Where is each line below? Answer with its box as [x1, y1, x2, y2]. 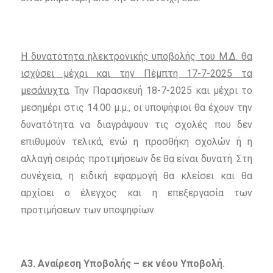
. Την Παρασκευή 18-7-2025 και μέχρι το [68, 85, 253, 97]
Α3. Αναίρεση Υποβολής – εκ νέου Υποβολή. [20, 258, 225, 270]
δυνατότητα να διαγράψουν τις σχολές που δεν [20, 119, 253, 131]
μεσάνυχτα [20, 85, 69, 97]
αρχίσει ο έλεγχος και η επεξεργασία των [20, 187, 253, 199]
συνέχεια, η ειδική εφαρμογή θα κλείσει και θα [20, 170, 253, 182]
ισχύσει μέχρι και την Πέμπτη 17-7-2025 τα [20, 68, 253, 80]
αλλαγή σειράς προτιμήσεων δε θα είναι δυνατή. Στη [20, 153, 253, 165]
